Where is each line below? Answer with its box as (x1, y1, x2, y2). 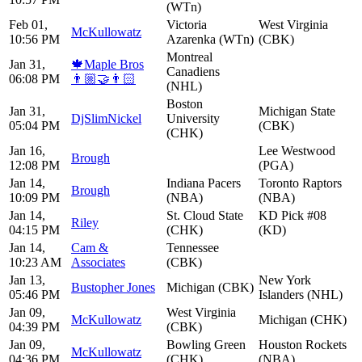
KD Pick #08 (259, 208, 326, 222)
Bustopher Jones (71, 280, 155, 294)
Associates (71, 255, 125, 269)
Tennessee (166, 240, 219, 255)
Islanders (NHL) (259, 287, 343, 301)
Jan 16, (9, 143, 45, 158)
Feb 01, (9, 17, 48, 32)
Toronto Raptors (259, 175, 342, 190)
